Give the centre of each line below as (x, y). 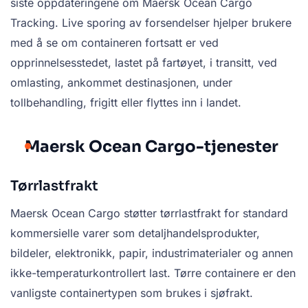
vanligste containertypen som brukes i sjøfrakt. (132, 293)
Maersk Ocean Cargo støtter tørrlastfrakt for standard (149, 213)
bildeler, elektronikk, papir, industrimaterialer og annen (152, 253)
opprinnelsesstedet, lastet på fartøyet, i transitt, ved (144, 63)
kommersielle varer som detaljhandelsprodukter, (135, 233)
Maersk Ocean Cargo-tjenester (152, 147)
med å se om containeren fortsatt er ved (114, 43)
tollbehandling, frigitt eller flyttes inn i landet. (126, 103)
